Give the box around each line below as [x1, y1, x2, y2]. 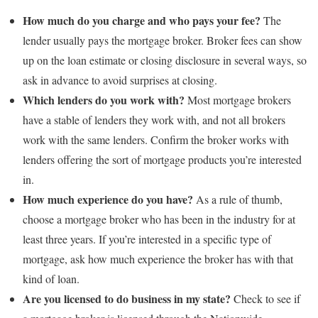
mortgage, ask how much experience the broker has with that [23, 251, 293, 266]
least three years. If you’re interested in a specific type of [23, 231, 271, 246]
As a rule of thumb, [193, 192, 283, 207]
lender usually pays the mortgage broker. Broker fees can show [23, 33, 302, 48]
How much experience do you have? [23, 191, 193, 207]
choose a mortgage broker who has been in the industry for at [23, 212, 295, 226]
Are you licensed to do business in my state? [23, 290, 231, 307]
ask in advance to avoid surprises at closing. [23, 72, 217, 87]
